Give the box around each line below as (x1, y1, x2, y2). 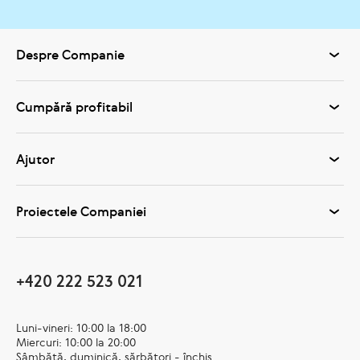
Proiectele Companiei (16, 202, 146, 220)
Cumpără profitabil (16, 97, 133, 116)
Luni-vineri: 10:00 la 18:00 (16, 320, 146, 335)
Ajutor (16, 149, 55, 168)
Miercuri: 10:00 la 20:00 (16, 334, 136, 350)
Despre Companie (16, 45, 125, 63)
